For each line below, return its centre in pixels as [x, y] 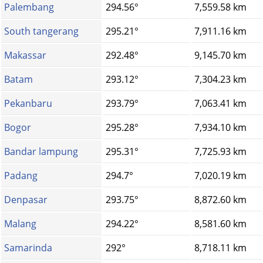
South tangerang [41, 31]
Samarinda [28, 248]
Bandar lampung [41, 152]
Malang [20, 224]
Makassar [25, 55]
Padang [21, 176]
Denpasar [26, 200]
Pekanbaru [28, 104]
